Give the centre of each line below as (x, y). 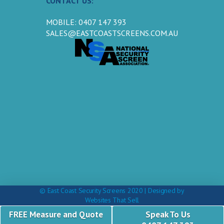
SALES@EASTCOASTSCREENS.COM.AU (112, 33)
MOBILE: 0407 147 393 (86, 22)
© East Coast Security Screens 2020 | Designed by (112, 190)
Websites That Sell (112, 200)
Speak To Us (168, 214)
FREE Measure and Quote (56, 214)
